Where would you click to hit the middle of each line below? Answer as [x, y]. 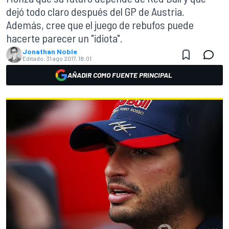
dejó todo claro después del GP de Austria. [95, 11]
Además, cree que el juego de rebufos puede [100, 25]
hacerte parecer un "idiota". [64, 38]
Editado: [34, 58]
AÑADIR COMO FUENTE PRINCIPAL [120, 75]
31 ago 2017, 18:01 [69, 58]
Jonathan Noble [50, 51]
